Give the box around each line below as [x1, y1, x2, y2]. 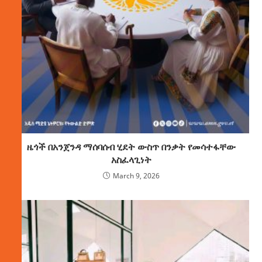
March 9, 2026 [112, 171, 160, 181]
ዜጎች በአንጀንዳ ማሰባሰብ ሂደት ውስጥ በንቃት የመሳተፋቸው [26, 140, 236, 154]
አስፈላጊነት [111, 153, 151, 167]
